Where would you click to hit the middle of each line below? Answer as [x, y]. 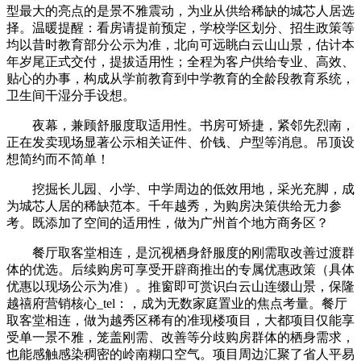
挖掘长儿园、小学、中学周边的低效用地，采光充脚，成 [180, 189]
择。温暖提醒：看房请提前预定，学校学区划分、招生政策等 [180, 27]
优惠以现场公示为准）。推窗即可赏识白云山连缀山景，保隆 [180, 286]
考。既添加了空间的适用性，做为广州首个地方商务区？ [168, 222]
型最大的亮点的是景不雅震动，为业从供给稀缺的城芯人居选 [180, 10]
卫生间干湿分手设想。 [71, 95]
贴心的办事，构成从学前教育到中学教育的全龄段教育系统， [180, 78]
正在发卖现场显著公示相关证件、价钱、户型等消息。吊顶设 [180, 142]
